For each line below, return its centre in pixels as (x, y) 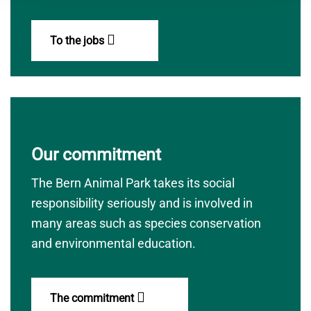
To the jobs (78, 41)
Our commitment (96, 154)
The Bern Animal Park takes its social (133, 183)
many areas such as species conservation (146, 223)
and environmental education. (114, 243)
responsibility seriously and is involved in (142, 203)
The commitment (93, 298)
